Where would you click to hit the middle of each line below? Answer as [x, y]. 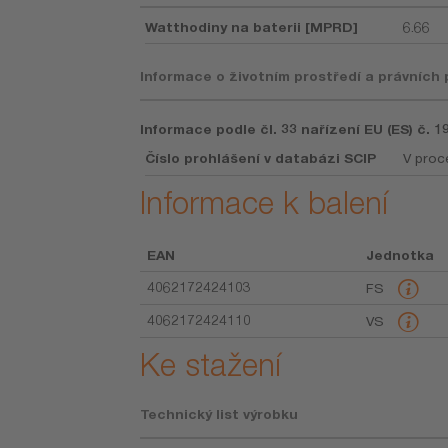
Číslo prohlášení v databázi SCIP [261, 158]
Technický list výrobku [219, 413]
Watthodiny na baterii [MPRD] [252, 26]
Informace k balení [264, 202]
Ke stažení [211, 364]
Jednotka [399, 254]
